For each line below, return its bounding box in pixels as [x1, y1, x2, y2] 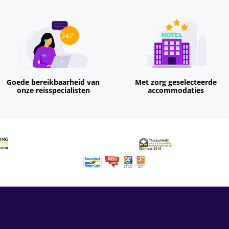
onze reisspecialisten [16, 86, 90, 96]
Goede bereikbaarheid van [7, 78, 100, 87]
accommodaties [148, 86, 204, 96]
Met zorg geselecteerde [135, 78, 217, 87]
